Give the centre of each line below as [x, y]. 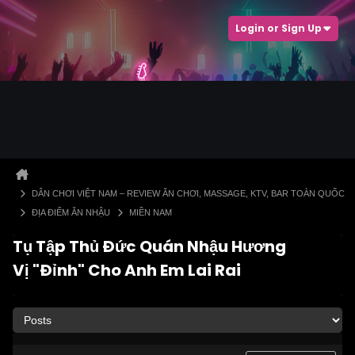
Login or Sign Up [279, 28]
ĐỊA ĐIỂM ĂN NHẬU [71, 212]
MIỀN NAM [151, 212]
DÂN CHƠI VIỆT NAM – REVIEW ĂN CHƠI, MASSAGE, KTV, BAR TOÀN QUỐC [188, 193]
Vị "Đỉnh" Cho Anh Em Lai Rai [127, 270]
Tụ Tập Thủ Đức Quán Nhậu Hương [149, 246]
